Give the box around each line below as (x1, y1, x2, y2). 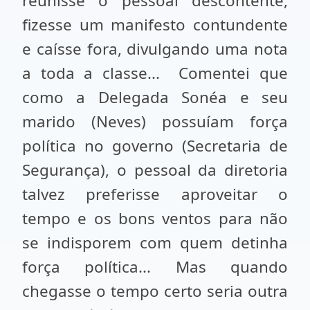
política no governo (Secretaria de (22, 135, 288, 156)
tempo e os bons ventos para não (22, 208, 288, 229)
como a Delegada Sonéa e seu (22, 86, 288, 108)
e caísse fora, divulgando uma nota (22, 38, 288, 60)
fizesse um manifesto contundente (22, 14, 288, 35)
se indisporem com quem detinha (22, 232, 288, 253)
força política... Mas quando (22, 256, 288, 277)
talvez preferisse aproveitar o (22, 183, 288, 205)
